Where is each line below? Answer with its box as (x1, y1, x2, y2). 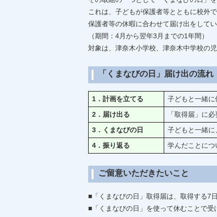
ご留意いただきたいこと (98, 168, 189, 178)
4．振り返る (90, 141, 130, 149)
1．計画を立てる (90, 95, 143, 103)
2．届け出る (90, 110, 130, 118)
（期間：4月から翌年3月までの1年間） (88, 32, 208, 40)
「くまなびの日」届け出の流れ (98, 69, 214, 78)
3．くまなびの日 (90, 126, 143, 134)
